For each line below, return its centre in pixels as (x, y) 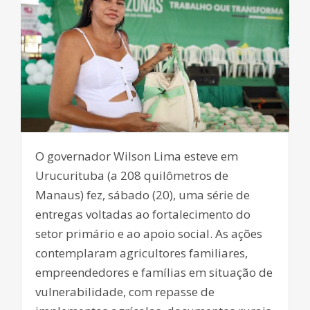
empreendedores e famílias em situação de (154, 273)
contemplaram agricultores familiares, (142, 253)
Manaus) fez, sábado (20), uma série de (143, 195)
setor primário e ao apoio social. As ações (149, 234)
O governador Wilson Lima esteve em (137, 156)
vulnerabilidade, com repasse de (125, 292)
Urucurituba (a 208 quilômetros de (132, 176)
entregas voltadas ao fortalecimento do (143, 215)
